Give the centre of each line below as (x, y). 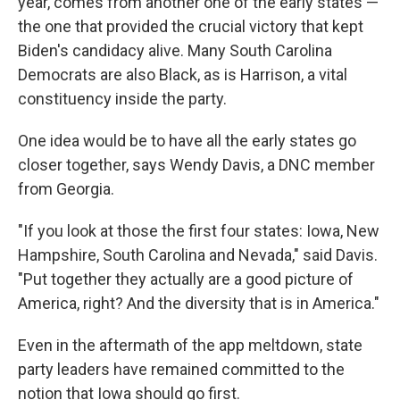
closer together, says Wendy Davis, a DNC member (196, 165)
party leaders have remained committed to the (181, 369)
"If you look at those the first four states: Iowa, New (199, 231)
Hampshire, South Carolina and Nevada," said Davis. (198, 255)
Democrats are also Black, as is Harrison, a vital (183, 75)
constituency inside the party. (122, 99)
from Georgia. (66, 189)
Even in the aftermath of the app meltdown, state (190, 345)
